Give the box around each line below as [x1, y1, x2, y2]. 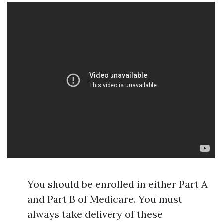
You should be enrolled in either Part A [27, 178, 208, 190]
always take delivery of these [27, 208, 163, 220]
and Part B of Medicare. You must [27, 193, 182, 205]
